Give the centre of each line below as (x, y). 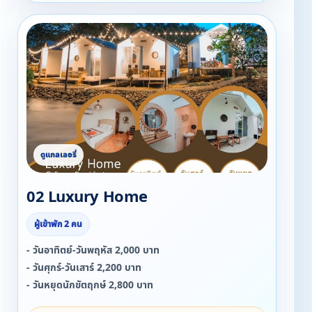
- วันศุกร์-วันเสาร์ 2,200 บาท (84, 268)
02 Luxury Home (87, 197)
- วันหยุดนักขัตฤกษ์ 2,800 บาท (90, 285)
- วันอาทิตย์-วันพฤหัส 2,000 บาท (93, 250)
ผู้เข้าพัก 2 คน (58, 224)
